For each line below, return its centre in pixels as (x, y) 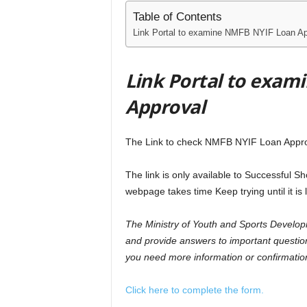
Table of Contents (177, 17)
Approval (165, 107)
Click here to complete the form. (194, 290)
